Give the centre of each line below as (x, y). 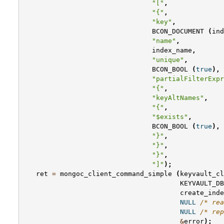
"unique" (168, 60)
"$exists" (170, 117)
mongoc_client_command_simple (116, 174)
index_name (172, 50)
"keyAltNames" (178, 98)
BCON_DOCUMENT (178, 31)
